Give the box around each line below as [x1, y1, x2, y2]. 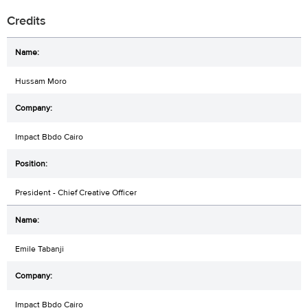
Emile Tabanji [15, 243, 64, 255]
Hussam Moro [15, 76, 67, 87]
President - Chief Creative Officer [15, 187, 137, 199]
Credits [7, 12, 46, 29]
